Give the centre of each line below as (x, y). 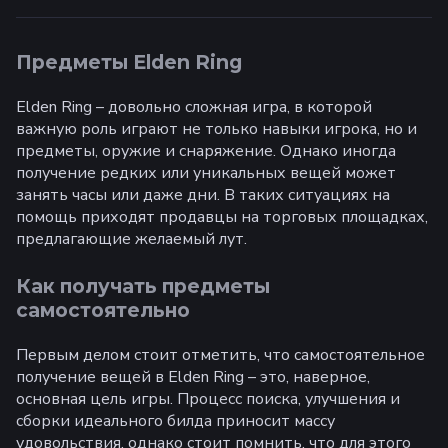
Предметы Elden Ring (129, 62)
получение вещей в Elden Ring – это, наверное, (193, 376)
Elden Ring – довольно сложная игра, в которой (194, 106)
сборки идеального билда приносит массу (175, 420)
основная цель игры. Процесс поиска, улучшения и (208, 398)
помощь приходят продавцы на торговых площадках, (222, 216)
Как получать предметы (143, 285)
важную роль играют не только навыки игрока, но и (216, 128)
